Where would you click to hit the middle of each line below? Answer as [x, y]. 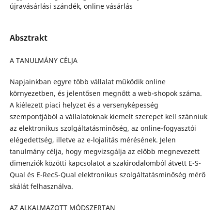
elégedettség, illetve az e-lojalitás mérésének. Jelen [93, 140]
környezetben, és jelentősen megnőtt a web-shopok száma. [106, 93]
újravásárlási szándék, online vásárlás [71, 6]
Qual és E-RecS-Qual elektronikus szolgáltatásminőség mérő [107, 175]
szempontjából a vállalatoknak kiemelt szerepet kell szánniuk [108, 116]
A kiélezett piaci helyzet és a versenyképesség [84, 105]
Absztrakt [28, 38]
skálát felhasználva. [41, 186]
